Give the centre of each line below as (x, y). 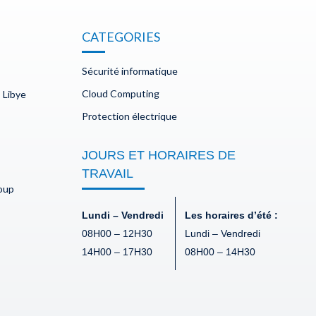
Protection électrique (129, 116)
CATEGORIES (121, 37)
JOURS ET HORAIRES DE (159, 156)
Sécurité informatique (130, 71)
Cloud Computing (121, 94)
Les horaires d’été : (231, 215)
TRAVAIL (108, 174)
